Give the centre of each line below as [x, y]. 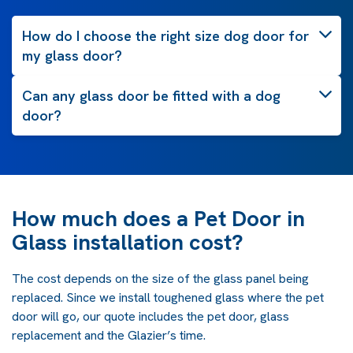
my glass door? [72, 55]
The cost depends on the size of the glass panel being [160, 278]
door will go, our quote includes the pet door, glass [150, 316]
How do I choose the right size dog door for [165, 35]
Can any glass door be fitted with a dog [151, 95]
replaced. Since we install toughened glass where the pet [168, 297]
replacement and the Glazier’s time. [109, 335]
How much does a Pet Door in [158, 218]
